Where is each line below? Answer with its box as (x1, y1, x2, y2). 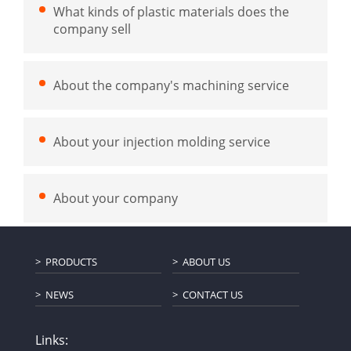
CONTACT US (183, 288, 244, 302)
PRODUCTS (45, 255, 97, 270)
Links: (34, 331, 68, 349)
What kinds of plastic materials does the (53, 2, 289, 20)
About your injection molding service (53, 132, 270, 150)
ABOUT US (183, 255, 231, 270)
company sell (53, 20, 131, 38)
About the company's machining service (53, 76, 289, 94)
